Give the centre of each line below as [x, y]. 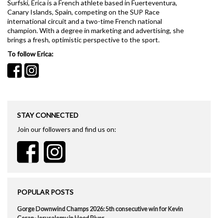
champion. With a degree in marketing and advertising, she [96, 31]
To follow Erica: [30, 54]
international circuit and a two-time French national [85, 21]
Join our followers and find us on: [67, 129]
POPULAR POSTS [45, 192]
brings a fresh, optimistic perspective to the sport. [83, 40]
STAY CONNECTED [48, 115]
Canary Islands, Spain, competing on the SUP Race [83, 12]
